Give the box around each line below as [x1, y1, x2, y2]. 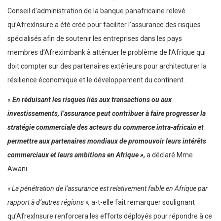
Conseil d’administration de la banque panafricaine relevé [7, 6, 185, 15]
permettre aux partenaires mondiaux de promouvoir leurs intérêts [7, 137, 206, 145]
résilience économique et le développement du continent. [7, 75, 185, 84]
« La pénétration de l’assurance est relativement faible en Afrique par [7, 184, 208, 192]
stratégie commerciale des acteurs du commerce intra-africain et [7, 123, 204, 131]
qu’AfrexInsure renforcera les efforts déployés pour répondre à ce [7, 212, 212, 220]
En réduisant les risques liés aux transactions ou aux [12, 95, 172, 104]
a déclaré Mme [145, 150, 193, 159]
